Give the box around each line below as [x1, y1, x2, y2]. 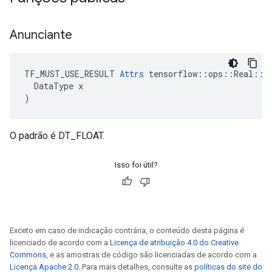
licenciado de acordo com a [10, 238, 110, 247]
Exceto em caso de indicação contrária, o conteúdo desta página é [10, 226, 244, 235]
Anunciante [10, 27, 75, 42]
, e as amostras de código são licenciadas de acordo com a [46, 250, 257, 259]
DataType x [24, 80, 83, 92]
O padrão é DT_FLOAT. [10, 130, 104, 141]
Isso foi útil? [114, 160, 158, 169]
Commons [10, 250, 46, 259]
